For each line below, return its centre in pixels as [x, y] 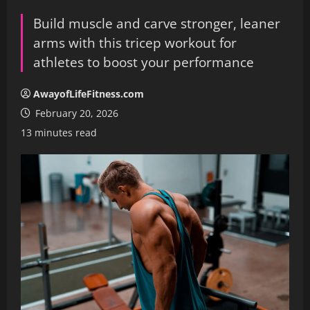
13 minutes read [59, 132]
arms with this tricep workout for [135, 42]
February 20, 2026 [75, 113]
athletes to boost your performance [144, 62]
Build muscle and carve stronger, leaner [157, 23]
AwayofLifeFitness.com [89, 93]
